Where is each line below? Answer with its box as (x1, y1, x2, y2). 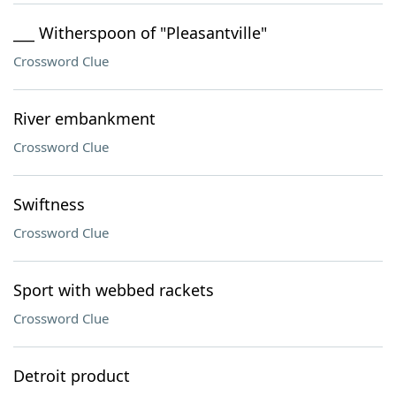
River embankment (13, 108, 156, 129)
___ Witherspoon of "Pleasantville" (13, 22, 267, 43)
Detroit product (13, 365, 130, 386)
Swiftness (13, 194, 85, 215)
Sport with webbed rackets (13, 279, 214, 301)
